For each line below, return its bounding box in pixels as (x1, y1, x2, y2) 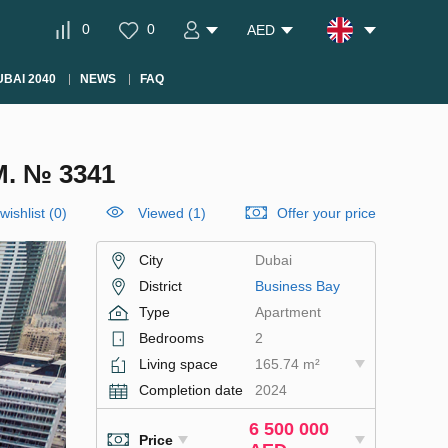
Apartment (254, 304, 321, 320)
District (139, 278, 182, 294)
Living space (139, 356, 218, 372)
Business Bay (254, 278, 340, 294)
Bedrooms (139, 330, 204, 346)
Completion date (139, 382, 243, 398)
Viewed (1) (138, 205, 206, 221)
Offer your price (277, 205, 376, 221)
